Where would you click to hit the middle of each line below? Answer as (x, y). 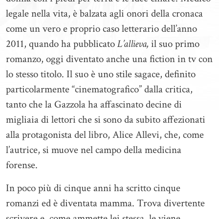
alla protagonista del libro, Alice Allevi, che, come (105, 135)
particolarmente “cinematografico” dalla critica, (99, 89)
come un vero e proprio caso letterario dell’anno (101, 29)
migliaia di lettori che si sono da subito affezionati (106, 120)
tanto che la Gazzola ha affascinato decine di (94, 104)
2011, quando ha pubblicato (62, 44)
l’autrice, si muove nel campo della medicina (94, 150)
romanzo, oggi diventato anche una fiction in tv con (109, 59)
